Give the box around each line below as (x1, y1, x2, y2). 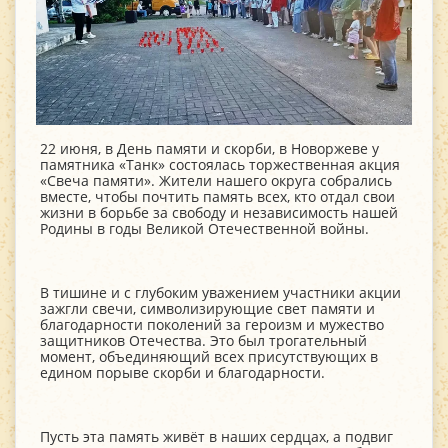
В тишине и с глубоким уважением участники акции (40, 283, 401, 303)
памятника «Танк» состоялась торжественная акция (40, 155, 400, 175)
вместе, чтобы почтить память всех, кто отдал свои (40, 187, 395, 207)
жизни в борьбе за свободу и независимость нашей (40, 203, 398, 223)
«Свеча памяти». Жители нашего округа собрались (40, 171, 392, 191)
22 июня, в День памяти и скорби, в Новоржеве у (40, 139, 379, 159)
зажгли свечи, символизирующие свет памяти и (40, 299, 375, 319)
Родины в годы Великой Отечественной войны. (40, 219, 369, 239)
